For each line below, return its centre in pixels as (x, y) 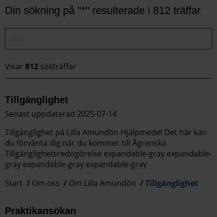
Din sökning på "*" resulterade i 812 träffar (103, 10)
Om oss (46, 183)
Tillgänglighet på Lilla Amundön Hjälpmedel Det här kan (106, 132)
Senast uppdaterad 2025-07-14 (61, 114)
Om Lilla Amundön (102, 183)
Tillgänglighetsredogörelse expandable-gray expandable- (108, 154)
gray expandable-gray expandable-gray (76, 164)
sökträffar (57, 66)
